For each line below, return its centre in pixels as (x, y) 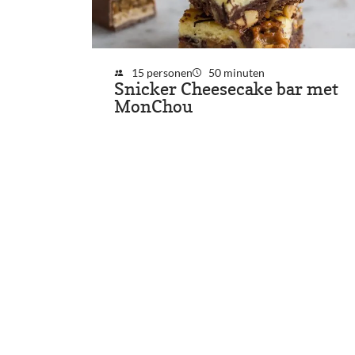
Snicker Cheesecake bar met (226, 90)
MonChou (153, 107)
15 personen (162, 73)
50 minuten (237, 73)
